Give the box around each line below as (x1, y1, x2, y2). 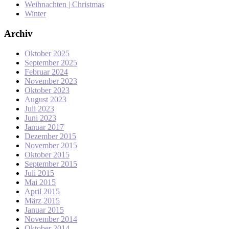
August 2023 (25, 95, 66, 104)
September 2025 (25, 58, 77, 67)
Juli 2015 (25, 168, 54, 177)
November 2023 (25, 76, 77, 85)
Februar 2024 (25, 67, 68, 76)
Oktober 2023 (25, 85, 70, 95)
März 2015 (25, 196, 60, 205)
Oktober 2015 (25, 150, 70, 159)
